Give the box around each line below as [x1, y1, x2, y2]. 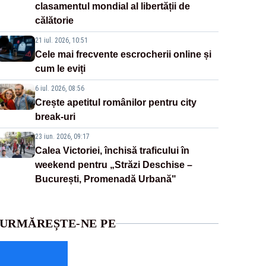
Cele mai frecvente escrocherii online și [34, 49, 211, 60]
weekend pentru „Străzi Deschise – [34, 160, 192, 170]
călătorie [34, 15, 74, 26]
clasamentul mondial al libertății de [34, 1, 190, 12]
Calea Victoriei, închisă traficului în [34, 145, 189, 156]
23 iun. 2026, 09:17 [34, 132, 90, 141]
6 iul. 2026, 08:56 [34, 84, 84, 93]
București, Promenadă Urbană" [34, 174, 176, 185]
